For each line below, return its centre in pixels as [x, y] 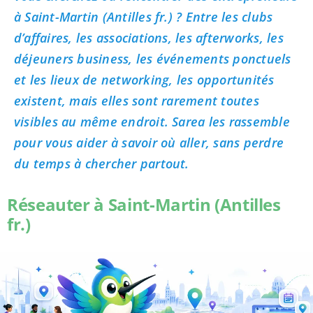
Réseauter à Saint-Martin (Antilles [144, 204]
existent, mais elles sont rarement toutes [136, 100]
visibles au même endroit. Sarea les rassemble [152, 121]
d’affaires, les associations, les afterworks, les [148, 37]
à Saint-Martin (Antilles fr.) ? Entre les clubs [143, 16]
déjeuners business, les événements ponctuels [152, 58]
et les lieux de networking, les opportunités [144, 79]
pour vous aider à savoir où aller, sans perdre [149, 142]
